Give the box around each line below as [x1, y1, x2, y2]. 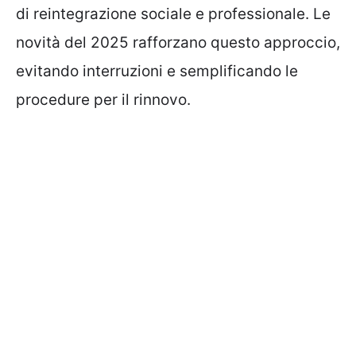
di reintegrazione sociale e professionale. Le [16, 5, 331, 24]
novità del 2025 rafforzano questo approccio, [16, 33, 340, 52]
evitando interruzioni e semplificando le [16, 62, 298, 81]
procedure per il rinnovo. [16, 91, 191, 110]
